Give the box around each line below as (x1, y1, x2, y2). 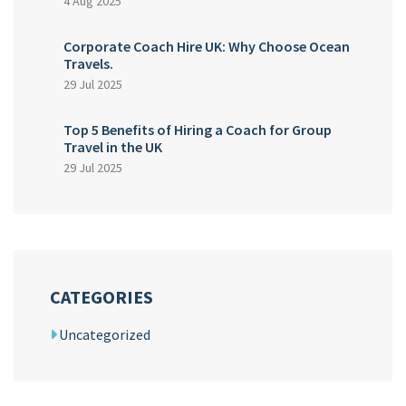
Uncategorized (59, 325, 150, 344)
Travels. (63, 54, 113, 73)
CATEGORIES (50, 285, 153, 309)
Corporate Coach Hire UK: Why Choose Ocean (63, 37, 350, 56)
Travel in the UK (63, 138, 162, 157)
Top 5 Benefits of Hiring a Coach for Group (63, 121, 332, 140)
